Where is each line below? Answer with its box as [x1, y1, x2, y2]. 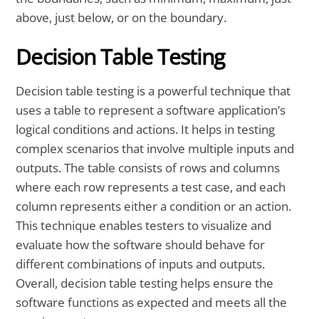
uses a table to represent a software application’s [16, 102, 286, 119]
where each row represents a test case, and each [16, 179, 286, 196]
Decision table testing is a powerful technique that [16, 83, 291, 100]
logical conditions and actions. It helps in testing [16, 121, 276, 138]
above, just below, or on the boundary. [16, 9, 227, 26]
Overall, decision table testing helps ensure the [16, 275, 274, 292]
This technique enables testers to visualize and [16, 217, 272, 234]
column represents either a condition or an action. [16, 198, 292, 215]
